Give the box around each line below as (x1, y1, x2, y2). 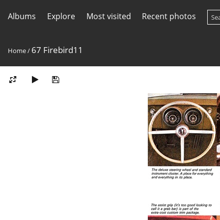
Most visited (86, 11, 131, 22)
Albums (8, 11, 36, 22)
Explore (47, 11, 75, 22)
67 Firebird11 (31, 44, 83, 55)
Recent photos (142, 11, 196, 22)
